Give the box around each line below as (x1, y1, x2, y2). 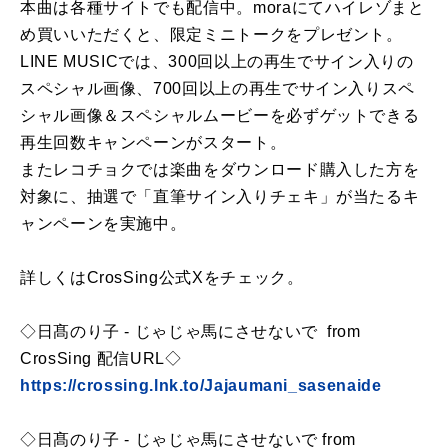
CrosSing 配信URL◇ (20, 350, 182, 368)
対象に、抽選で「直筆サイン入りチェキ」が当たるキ (20, 188, 420, 206)
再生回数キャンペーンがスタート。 (20, 134, 287, 152)
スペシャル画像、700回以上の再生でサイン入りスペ (20, 80, 415, 98)
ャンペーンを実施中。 (20, 215, 187, 233)
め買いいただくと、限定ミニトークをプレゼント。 (20, 26, 403, 44)
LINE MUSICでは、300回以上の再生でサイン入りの (20, 53, 414, 71)
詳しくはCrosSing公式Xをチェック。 (20, 269, 304, 287)
